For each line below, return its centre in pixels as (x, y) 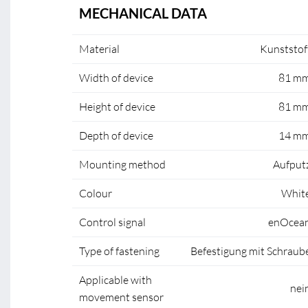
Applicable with (115, 280)
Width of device (116, 78)
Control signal (112, 222)
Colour (96, 193)
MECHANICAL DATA (143, 13)
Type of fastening (119, 251)
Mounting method (122, 164)
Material (99, 49)
